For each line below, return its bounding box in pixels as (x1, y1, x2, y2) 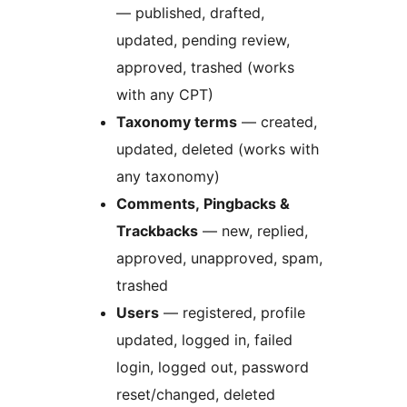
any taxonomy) (116, 167, 220, 186)
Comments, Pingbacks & (116, 194, 290, 213)
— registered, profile (159, 303, 305, 323)
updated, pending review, (116, 31, 290, 50)
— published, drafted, (116, 4, 264, 23)
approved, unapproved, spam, (116, 249, 323, 268)
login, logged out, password (116, 358, 309, 377)
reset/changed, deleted (116, 385, 275, 404)
